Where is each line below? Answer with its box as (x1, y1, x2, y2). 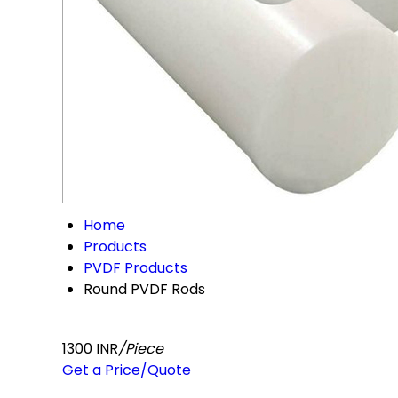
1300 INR (62, 338, 118, 359)
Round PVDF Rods (84, 279, 205, 299)
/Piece (118, 338, 163, 359)
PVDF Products (84, 258, 187, 278)
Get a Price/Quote (62, 360, 191, 380)
